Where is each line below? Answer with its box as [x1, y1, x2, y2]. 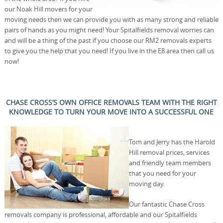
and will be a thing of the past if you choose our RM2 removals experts [4, 35, 212, 45]
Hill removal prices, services [128, 147, 210, 157]
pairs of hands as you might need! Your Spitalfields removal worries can [4, 25, 214, 34]
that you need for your [128, 168, 196, 178]
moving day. [128, 179, 165, 188]
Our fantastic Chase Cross [128, 199, 205, 209]
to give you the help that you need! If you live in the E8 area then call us [4, 46, 214, 55]
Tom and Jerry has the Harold [128, 137, 215, 146]
